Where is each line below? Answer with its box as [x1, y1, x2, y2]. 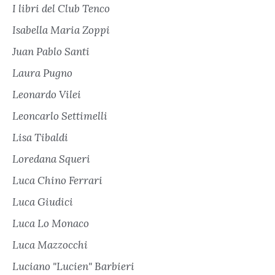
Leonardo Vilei [12, 87, 81, 101]
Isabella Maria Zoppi [12, 23, 110, 37]
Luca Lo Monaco [12, 216, 89, 230]
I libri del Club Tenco [12, 1, 110, 15]
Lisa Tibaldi [12, 130, 68, 144]
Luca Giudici [12, 195, 73, 209]
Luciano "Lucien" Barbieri [12, 259, 134, 273]
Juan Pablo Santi [12, 44, 90, 58]
